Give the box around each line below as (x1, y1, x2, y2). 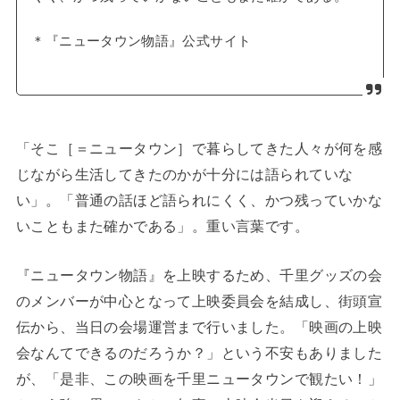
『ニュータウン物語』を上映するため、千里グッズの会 (15, 266, 383, 283)
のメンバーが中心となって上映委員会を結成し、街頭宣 (15, 292, 383, 309)
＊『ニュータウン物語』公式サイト (31, 33, 252, 48)
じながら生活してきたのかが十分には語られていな (15, 165, 354, 182)
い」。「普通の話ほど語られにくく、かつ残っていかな (15, 191, 383, 208)
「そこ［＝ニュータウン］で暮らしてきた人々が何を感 (15, 139, 383, 156)
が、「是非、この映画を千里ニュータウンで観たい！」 (15, 370, 383, 387)
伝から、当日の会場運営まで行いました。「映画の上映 (15, 318, 383, 335)
